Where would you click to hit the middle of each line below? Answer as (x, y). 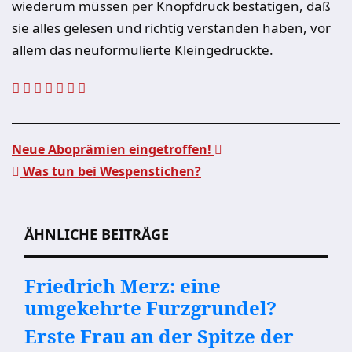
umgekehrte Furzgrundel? (150, 308)
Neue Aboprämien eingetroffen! (113, 149)
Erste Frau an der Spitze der (159, 336)
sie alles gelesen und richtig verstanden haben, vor (171, 28)
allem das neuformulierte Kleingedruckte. (143, 50)
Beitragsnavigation (120, 200)
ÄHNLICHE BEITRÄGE (97, 234)
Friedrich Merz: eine (123, 286)
